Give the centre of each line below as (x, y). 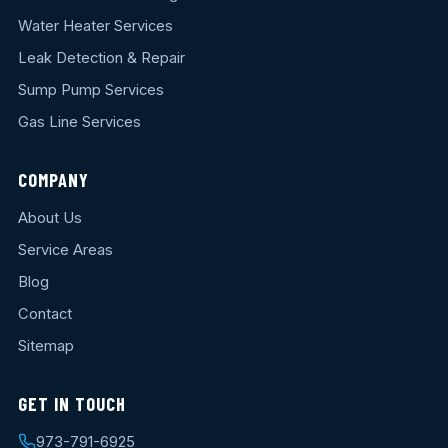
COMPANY (53, 180)
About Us (49, 218)
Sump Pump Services (90, 90)
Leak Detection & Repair (101, 58)
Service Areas (65, 250)
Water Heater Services (95, 26)
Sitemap (45, 346)
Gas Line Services (79, 122)
